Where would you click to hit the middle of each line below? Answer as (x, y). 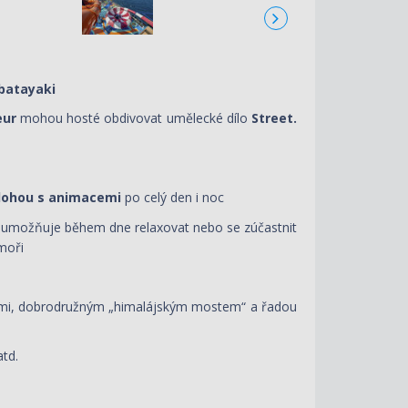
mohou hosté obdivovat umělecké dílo (134, 118)
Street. (275, 118)
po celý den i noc (174, 197)
